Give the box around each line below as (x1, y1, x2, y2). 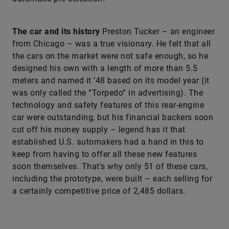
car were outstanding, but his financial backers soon (12, 112, 213, 122)
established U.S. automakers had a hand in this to (12, 137, 204, 147)
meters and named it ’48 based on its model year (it (12, 76, 210, 85)
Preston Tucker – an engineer (100, 27, 215, 36)
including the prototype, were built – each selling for (12, 174, 212, 184)
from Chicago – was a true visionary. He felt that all (12, 39, 211, 49)
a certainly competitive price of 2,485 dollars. (12, 186, 186, 196)
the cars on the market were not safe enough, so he (12, 51, 208, 61)
